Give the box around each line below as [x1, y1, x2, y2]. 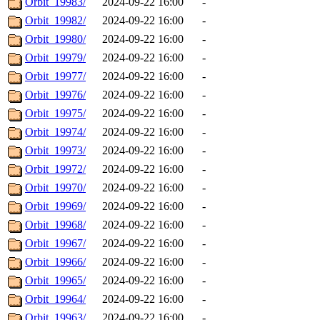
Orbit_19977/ [25, 70, 86, 83]
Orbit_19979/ [25, 51, 86, 64]
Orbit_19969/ [25, 200, 86, 213]
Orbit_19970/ [25, 181, 86, 194]
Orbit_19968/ [25, 219, 86, 231]
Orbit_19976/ [25, 89, 86, 101]
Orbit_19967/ [25, 237, 86, 250]
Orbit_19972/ [25, 163, 86, 176]
